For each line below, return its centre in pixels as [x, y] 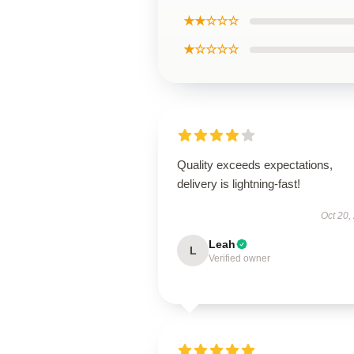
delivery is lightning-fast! [239, 184]
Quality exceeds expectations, [255, 165]
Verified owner [239, 258]
